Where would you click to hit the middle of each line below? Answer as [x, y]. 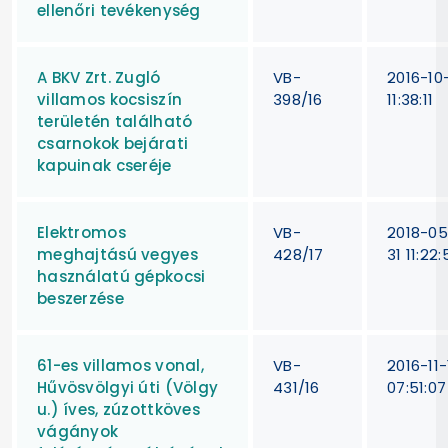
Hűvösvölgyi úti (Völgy [128, 387]
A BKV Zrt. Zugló [99, 77]
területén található [115, 121]
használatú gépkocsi [121, 276]
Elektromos [81, 232]
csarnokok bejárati [113, 143]
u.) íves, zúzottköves [119, 409]
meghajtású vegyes [117, 254]
